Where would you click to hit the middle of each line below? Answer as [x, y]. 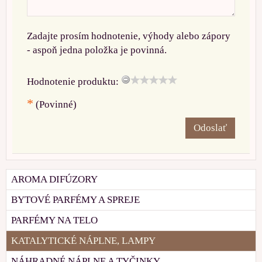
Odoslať [210, 127]
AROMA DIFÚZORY [54, 179]
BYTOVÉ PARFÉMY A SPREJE [75, 199]
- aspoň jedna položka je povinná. [97, 50]
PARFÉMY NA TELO [54, 220]
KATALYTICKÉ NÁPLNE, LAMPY [83, 240]
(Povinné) [55, 104]
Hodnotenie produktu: [73, 81]
